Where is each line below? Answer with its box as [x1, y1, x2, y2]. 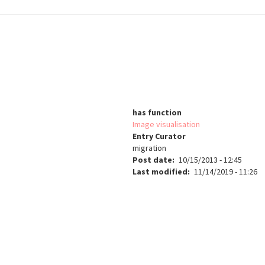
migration [132, 143, 166, 154]
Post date [132, 154, 172, 166]
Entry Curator [132, 131, 186, 142]
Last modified [132, 166, 188, 177]
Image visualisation [132, 119, 200, 130]
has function [132, 107, 182, 118]
